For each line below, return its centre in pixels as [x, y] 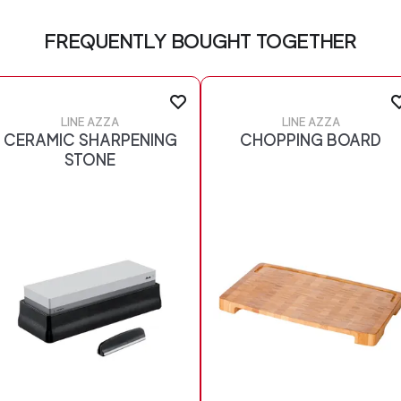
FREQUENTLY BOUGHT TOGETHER [200, 40]
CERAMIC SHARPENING [90, 141]
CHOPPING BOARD [311, 141]
